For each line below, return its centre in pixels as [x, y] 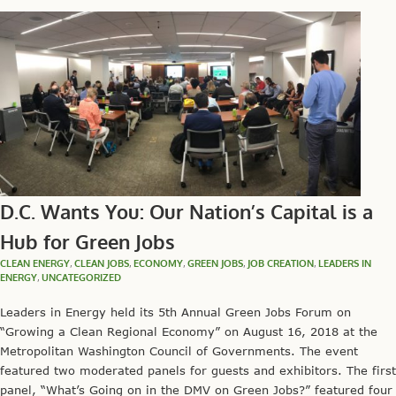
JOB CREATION [281, 263]
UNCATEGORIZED [81, 277]
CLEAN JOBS [102, 263]
